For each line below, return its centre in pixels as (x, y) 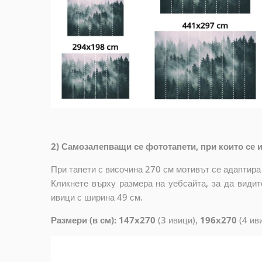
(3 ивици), (178, 220)
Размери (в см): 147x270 (103, 220)
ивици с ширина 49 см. (97, 197)
